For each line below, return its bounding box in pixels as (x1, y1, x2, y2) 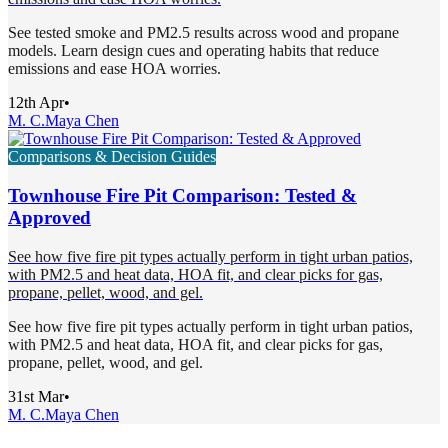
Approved (8, 207, 91, 229)
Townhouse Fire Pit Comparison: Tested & (8, 185, 357, 207)
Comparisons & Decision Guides (8, 148, 216, 166)
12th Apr (8, 94, 64, 112)
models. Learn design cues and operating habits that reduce (8, 42, 379, 60)
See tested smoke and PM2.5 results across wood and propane (8, 24, 399, 42)
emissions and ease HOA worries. (8, 60, 221, 78)
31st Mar (8, 387, 64, 405)
